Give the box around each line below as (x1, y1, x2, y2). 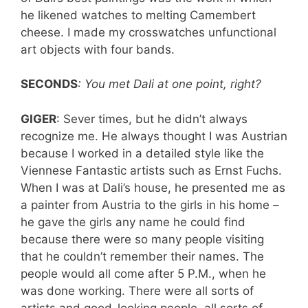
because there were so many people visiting (21, 232, 264, 246)
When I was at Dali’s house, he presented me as (21, 180, 285, 195)
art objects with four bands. (21, 42, 175, 56)
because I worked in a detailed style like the (21, 146, 264, 160)
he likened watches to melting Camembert (21, 8, 256, 22)
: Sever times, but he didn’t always (56, 111, 247, 126)
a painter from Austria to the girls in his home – (21, 197, 279, 212)
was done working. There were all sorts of (21, 283, 254, 298)
